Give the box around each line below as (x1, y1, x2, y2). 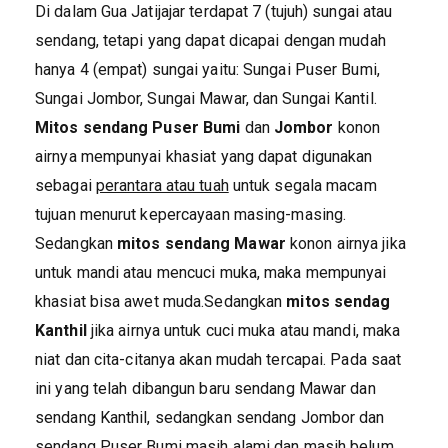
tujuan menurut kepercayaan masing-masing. (35, 205, 347, 224)
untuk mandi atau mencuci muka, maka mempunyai (35, 263, 387, 282)
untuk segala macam (228, 176, 377, 195)
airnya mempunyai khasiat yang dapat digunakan (35, 147, 373, 166)
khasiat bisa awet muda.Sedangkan (35, 292, 287, 311)
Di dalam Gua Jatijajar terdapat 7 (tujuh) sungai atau (35, 2, 393, 21)
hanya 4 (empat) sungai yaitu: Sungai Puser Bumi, (35, 60, 380, 79)
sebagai (35, 176, 96, 195)
